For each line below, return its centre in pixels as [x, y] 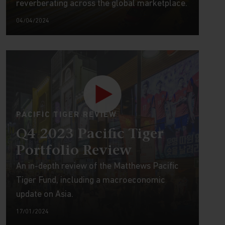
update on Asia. [44, 195]
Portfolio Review [74, 151]
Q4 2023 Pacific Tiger [89, 135]
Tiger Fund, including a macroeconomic [90, 181]
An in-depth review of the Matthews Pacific [97, 166]
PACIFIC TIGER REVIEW [66, 115]
